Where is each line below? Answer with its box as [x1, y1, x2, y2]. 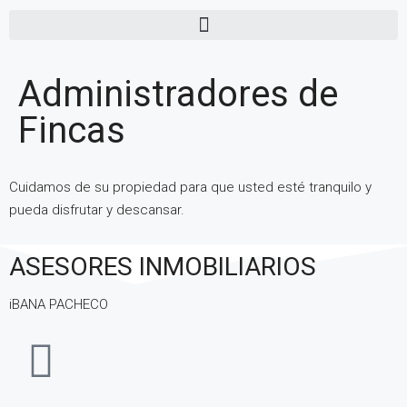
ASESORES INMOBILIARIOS [9, 252, 316, 282]
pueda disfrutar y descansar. [9, 202, 184, 218]
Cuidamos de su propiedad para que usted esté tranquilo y [9, 179, 372, 195]
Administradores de [18, 73, 338, 115]
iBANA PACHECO [9, 296, 108, 313]
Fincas [18, 109, 125, 152]
